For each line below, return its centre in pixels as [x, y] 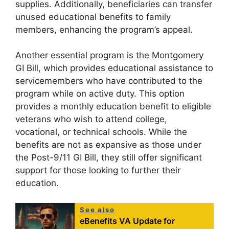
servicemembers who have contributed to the [109, 81]
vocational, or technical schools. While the [101, 132]
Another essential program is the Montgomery [109, 55]
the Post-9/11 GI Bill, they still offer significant [109, 158]
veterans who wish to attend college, [91, 119]
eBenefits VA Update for [128, 221]
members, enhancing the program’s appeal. [104, 29]
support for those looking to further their [98, 170]
